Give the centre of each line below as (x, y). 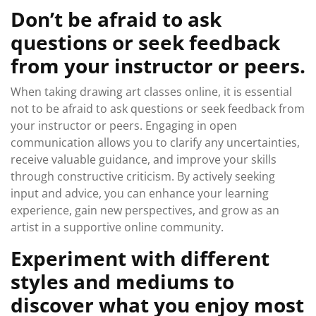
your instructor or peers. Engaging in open (124, 126)
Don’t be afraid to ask (116, 19)
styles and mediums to (122, 281)
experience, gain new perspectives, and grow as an (145, 210)
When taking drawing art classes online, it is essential (151, 92)
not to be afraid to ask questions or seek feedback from (158, 109)
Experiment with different (140, 258)
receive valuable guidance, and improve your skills (144, 159)
